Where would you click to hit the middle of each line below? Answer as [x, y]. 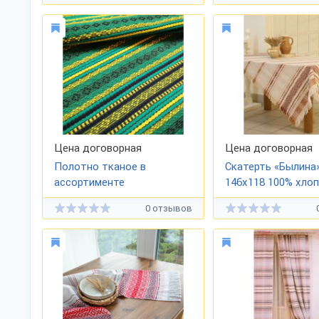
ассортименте [89, 182]
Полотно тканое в [100, 167]
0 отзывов [169, 208]
